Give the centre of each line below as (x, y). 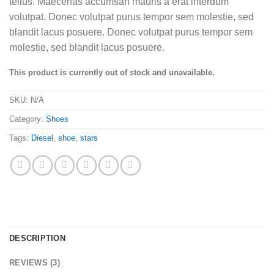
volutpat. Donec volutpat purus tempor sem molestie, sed (131, 17)
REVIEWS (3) (35, 263)
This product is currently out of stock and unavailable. (112, 73)
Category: (28, 119)
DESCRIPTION (37, 238)
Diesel (42, 138)
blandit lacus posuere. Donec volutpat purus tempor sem (131, 32)
